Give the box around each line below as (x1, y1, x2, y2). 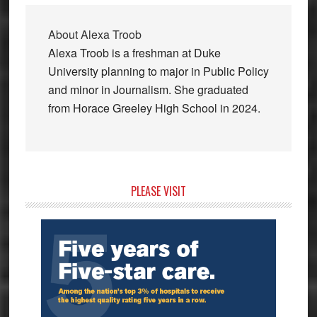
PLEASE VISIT (130, 182, 186, 200)
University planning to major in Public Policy (47, 62, 269, 79)
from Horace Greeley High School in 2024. (47, 99, 260, 116)
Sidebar (24, 201, 82, 226)
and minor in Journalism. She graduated (47, 81, 248, 98)
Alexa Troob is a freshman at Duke (47, 44, 221, 61)
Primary (24, 181, 83, 207)
